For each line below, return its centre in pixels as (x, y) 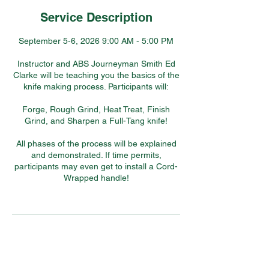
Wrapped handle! (96, 178)
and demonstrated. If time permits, (96, 155)
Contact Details (96, 243)
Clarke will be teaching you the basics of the (96, 75)
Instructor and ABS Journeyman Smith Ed (96, 64)
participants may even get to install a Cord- (96, 166)
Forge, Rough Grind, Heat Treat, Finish (96, 109)
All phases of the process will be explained (96, 144)
